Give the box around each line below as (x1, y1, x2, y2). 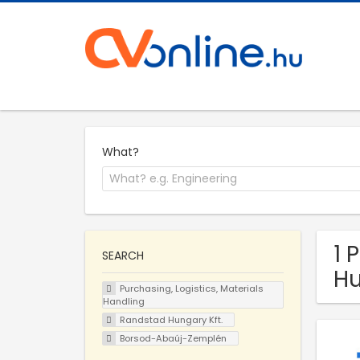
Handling (103, 295, 145, 309)
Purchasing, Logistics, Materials (119, 282, 264, 296)
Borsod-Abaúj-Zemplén (119, 331, 227, 345)
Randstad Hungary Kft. (119, 313, 223, 326)
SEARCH (102, 247, 144, 264)
